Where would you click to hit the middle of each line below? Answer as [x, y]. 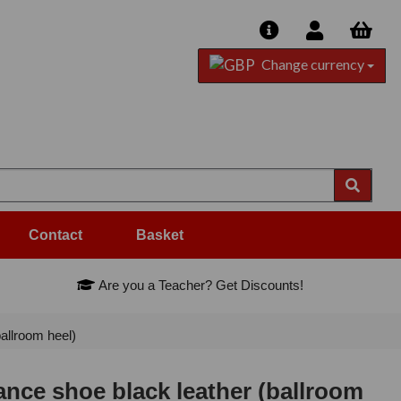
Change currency [312, 64]
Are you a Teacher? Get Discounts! [200, 286]
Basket [160, 235]
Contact [55, 235]
